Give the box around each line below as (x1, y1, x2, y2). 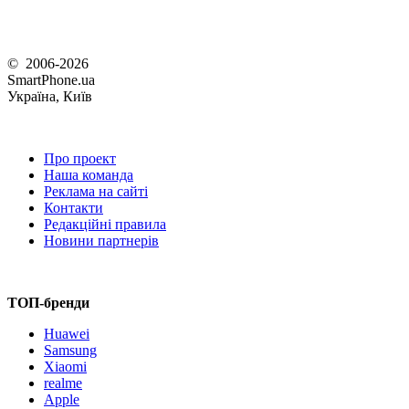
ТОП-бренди (7, 295, 89, 310)
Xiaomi (44, 359, 87, 374)
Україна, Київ (7, 89, 92, 104)
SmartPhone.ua (7, 72, 95, 88)
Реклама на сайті (44, 184, 148, 199)
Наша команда (44, 167, 133, 183)
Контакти (44, 200, 103, 215)
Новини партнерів (44, 233, 159, 248)
